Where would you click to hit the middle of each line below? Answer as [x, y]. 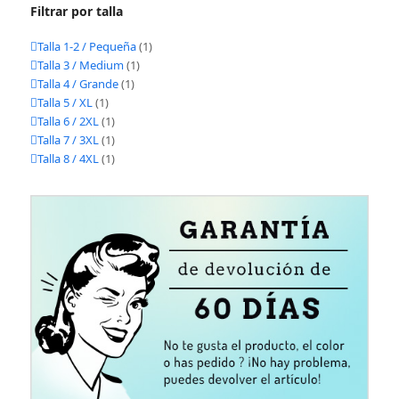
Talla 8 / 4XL [68, 158]
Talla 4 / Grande [77, 83]
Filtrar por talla [76, 11]
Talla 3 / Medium [80, 65]
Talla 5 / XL [65, 102]
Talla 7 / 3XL [68, 139]
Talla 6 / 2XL [68, 121]
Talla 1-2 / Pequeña [86, 46]
